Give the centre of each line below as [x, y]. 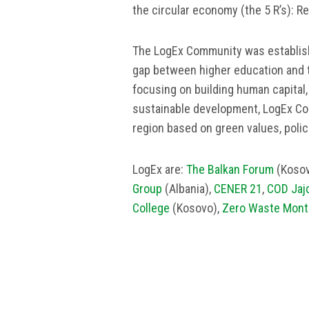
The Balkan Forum [230, 169]
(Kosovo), [196, 208]
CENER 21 [238, 188]
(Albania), [188, 188]
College [151, 208]
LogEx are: [159, 169]
